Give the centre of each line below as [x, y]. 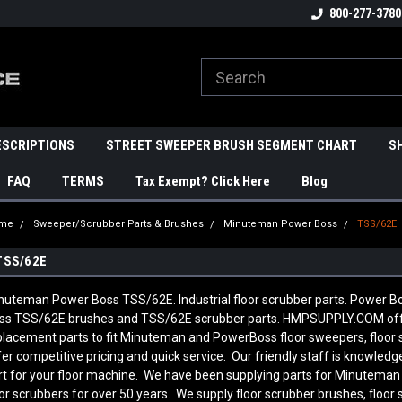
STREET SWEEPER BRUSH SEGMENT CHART [232, 145]
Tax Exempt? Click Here [203, 181]
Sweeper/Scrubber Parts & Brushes [119, 224]
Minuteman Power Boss [281, 224]
